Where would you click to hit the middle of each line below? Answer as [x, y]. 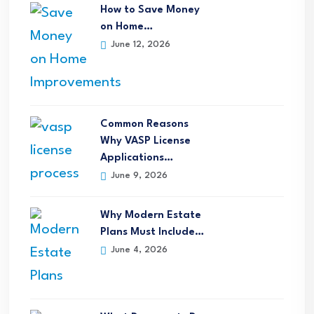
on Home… [127, 27]
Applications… [137, 158]
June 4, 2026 [138, 250]
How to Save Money [150, 11]
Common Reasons [144, 125]
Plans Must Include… [152, 233]
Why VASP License [145, 142]
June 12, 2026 [139, 45]
